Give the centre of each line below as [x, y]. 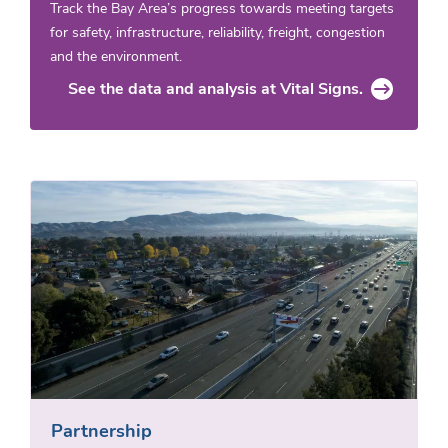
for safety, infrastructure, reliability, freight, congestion [217, 33]
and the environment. [116, 57]
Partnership [101, 430]
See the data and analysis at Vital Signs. [215, 89]
